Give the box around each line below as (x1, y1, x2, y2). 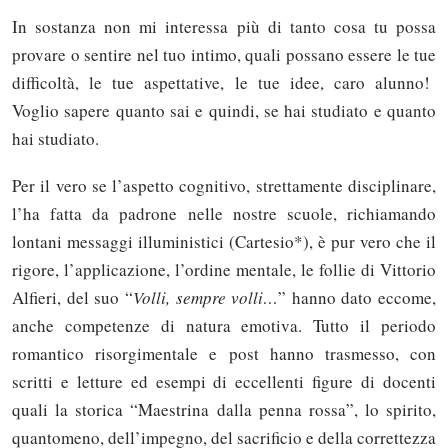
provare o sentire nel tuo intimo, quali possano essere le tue (12, 42, 436, 66)
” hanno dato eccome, (278, 285, 436, 309)
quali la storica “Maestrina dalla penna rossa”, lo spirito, (12, 397, 436, 421)
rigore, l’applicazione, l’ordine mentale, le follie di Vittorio (12, 257, 436, 281)
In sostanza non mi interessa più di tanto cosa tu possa (12, 14, 436, 38)
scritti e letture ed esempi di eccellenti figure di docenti (12, 369, 436, 393)
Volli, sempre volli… (132, 285, 279, 309)
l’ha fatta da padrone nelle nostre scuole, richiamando (12, 201, 436, 225)
